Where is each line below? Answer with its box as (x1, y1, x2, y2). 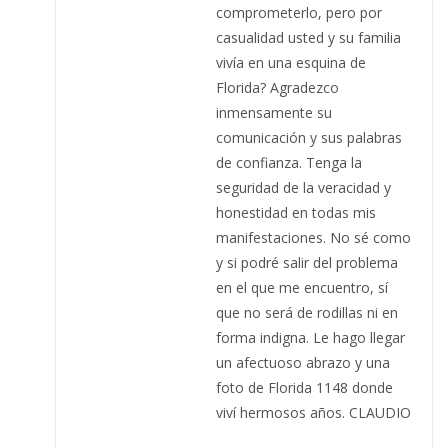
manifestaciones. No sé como (216, 227, 411, 247)
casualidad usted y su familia (216, 27, 401, 47)
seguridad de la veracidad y (216, 177, 391, 197)
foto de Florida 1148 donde (216, 377, 393, 397)
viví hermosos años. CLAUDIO (216, 402, 411, 422)
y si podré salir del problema (216, 252, 398, 272)
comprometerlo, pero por (216, 2, 382, 22)
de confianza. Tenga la (216, 152, 362, 172)
